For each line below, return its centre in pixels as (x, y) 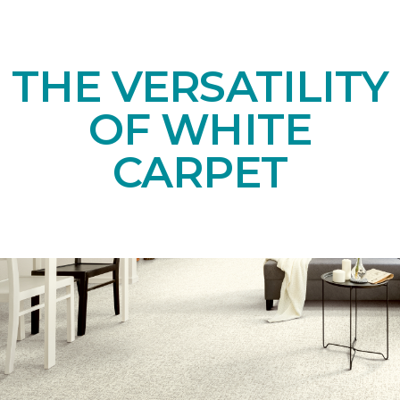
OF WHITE (200, 130)
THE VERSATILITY (200, 87)
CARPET (200, 173)
